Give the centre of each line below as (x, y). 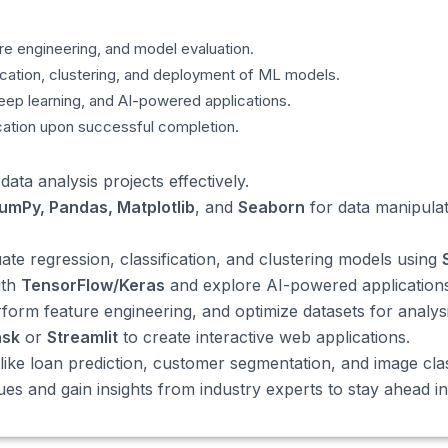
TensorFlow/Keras (93, 285)
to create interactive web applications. (264, 337)
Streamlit (82, 337)
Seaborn (271, 207)
